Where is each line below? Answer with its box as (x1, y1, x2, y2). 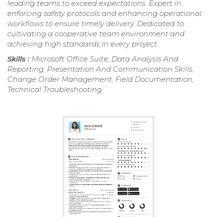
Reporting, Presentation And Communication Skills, (7, 64, 194, 74)
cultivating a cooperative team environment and (7, 29, 185, 38)
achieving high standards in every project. (7, 39, 158, 48)
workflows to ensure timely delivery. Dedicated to (7, 18, 184, 28)
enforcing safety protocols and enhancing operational (7, 8, 201, 18)
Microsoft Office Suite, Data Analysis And (31, 54, 178, 63)
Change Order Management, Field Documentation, (7, 74, 194, 84)
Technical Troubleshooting (7, 84, 102, 94)
